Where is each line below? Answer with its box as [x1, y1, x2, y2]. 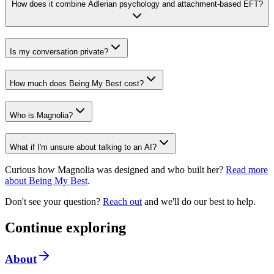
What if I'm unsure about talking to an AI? [10, 142, 157, 152]
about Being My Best [5, 176, 87, 187]
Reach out [103, 196, 142, 207]
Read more [226, 165, 268, 176]
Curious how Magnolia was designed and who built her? [5, 165, 223, 176]
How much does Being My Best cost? [10, 79, 144, 89]
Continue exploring [5, 220, 126, 236]
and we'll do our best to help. [142, 196, 256, 207]
